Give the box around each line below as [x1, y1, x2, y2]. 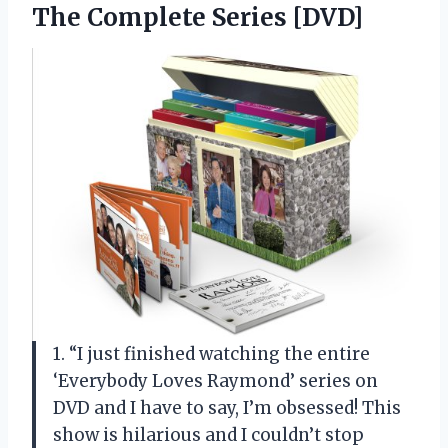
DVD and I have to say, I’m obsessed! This [53, 397, 401, 420]
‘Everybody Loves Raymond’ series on [53, 370, 378, 393]
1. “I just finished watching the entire [53, 343, 370, 366]
